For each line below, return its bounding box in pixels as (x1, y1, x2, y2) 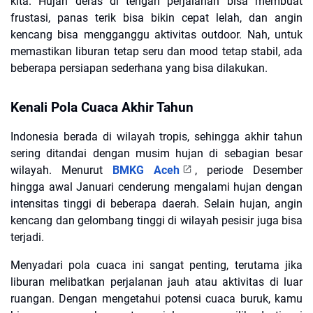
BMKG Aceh (112, 163, 180, 177)
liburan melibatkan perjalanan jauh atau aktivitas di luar (10, 275, 303, 289)
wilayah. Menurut (10, 163, 112, 177)
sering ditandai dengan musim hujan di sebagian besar (10, 147, 303, 161)
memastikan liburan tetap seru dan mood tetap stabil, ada (10, 45, 303, 59)
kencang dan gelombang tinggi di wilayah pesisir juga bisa (10, 214, 303, 228)
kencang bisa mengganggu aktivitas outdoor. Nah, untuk (10, 28, 303, 42)
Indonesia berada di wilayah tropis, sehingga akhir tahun (10, 130, 303, 144)
